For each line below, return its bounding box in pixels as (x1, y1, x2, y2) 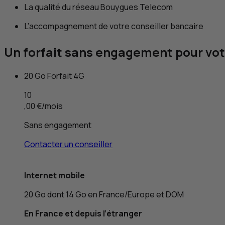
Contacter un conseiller (24, 139, 113, 150)
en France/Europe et (86, 189, 166, 200)
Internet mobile (24, 170, 85, 181)
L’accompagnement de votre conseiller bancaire (24, 21, 203, 32)
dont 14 (46, 189, 75, 200)
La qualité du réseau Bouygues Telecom (24, 2, 173, 13)
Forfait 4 (46, 70, 78, 82)
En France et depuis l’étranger (24, 208, 142, 219)
